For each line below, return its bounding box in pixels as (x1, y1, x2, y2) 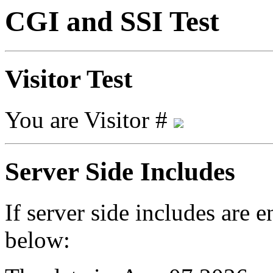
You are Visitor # (5, 107, 174, 133)
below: (5, 227, 70, 253)
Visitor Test (5, 65, 132, 94)
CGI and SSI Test (5, 5, 219, 37)
